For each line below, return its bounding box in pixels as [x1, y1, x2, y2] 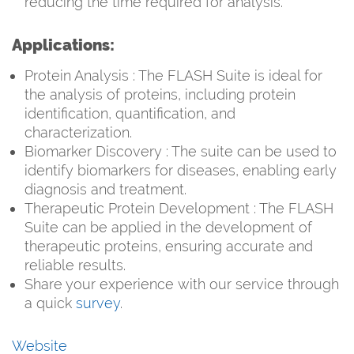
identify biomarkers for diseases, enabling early [24, 161, 337, 179]
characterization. [24, 123, 132, 141]
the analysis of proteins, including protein [24, 85, 296, 103]
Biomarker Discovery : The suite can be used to [24, 142, 337, 160]
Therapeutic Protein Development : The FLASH [24, 199, 333, 217]
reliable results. [24, 256, 126, 273]
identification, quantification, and [24, 104, 235, 122]
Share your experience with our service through [24, 275, 339, 292]
